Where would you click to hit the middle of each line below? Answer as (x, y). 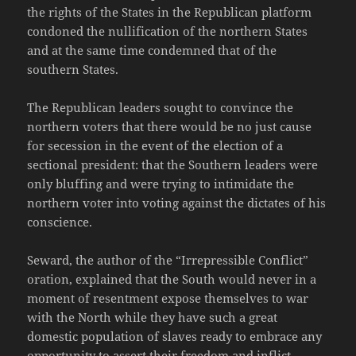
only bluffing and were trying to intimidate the (161, 184)
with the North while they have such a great (153, 317)
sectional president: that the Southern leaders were (173, 165)
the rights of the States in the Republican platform (170, 12)
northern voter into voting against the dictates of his (177, 203)
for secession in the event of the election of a (155, 146)
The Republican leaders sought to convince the (161, 108)
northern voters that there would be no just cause (170, 127)
